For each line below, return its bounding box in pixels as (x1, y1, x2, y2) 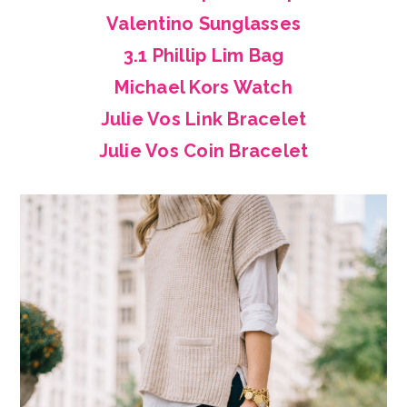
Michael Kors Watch (114, 75, 293, 98)
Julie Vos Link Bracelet (100, 107, 307, 130)
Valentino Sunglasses (106, 12, 301, 35)
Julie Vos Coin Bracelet (98, 139, 309, 162)
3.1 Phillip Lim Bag (123, 44, 284, 66)
